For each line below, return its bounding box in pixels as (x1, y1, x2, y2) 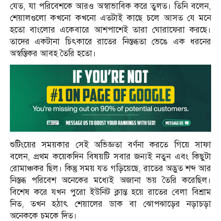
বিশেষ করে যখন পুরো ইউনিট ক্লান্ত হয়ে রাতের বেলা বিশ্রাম (10, 186, 211, 197)
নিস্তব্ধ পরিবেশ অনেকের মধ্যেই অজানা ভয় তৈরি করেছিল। (10, 175, 211, 185)
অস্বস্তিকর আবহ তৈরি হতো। (10, 48, 96, 59)
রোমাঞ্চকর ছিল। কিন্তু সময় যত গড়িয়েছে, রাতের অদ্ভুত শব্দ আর (10, 163, 211, 174)
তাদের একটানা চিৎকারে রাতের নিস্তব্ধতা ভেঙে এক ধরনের (10, 36, 211, 47)
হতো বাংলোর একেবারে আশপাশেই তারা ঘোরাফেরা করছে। (10, 24, 211, 35)
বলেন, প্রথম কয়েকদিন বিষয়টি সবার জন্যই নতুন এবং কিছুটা (10, 151, 211, 162)
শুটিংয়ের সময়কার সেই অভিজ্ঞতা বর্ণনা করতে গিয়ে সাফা (10, 139, 211, 150)
